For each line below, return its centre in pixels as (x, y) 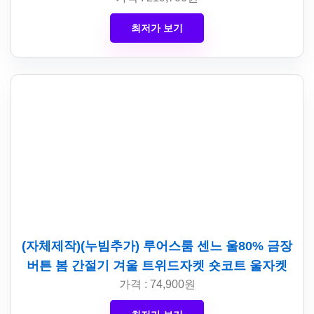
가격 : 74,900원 (157, 284)
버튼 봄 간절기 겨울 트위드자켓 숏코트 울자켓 (157, 266)
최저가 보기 (157, 28)
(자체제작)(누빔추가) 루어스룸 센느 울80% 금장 (157, 246)
